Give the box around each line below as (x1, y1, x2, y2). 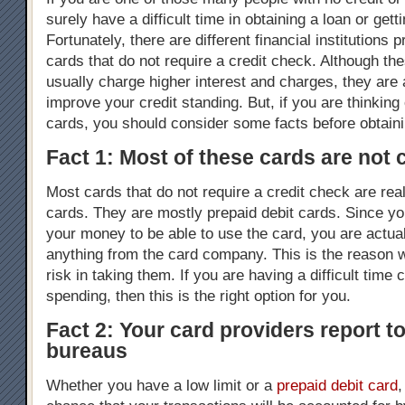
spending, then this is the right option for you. (46, 287, 351, 305)
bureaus (46, 338, 127, 363)
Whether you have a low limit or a (46, 376, 277, 394)
